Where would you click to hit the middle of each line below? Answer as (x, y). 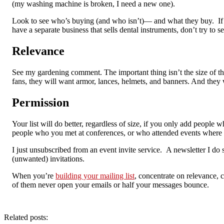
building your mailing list (95, 175)
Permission (40, 102)
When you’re (34, 175)
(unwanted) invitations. (48, 158)
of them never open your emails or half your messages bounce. (110, 184)
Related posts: (26, 217)
